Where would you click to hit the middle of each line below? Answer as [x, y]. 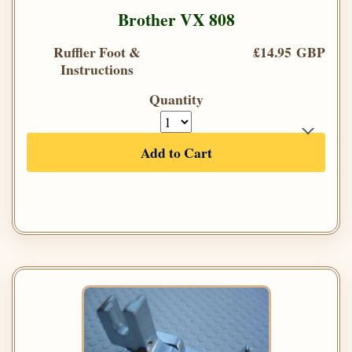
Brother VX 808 [176, 20]
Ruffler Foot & [97, 52]
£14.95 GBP [289, 52]
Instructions [97, 70]
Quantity [176, 99]
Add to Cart [176, 153]
